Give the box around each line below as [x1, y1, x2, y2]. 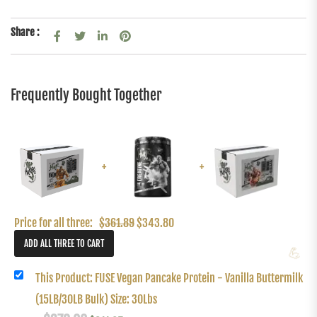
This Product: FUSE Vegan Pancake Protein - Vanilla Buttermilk [35, 271, 303, 286]
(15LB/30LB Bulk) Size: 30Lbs [35, 292, 157, 307]
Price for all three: [14, 216, 95, 231]
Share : [11, 25, 40, 40]
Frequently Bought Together [11, 86, 162, 105]
